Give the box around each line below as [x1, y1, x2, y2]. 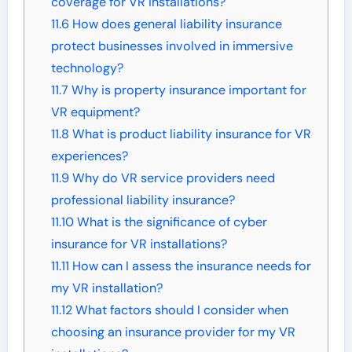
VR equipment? [50, 103, 140, 120]
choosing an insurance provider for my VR [50, 323, 295, 340]
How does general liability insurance [68, 15, 282, 32]
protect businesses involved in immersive [50, 37, 293, 54]
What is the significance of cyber [73, 213, 267, 230]
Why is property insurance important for [68, 81, 306, 98]
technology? [50, 59, 123, 76]
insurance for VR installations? [50, 235, 227, 252]
